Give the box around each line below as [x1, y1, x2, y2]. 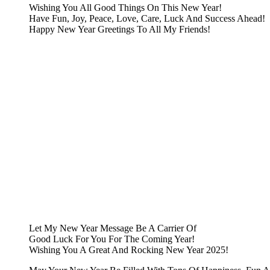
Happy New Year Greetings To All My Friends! [29, 24, 210, 35]
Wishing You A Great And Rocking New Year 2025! [29, 245, 228, 256]
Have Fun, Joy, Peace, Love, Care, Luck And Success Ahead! [29, 13, 265, 24]
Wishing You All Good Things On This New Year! [29, 2, 222, 13]
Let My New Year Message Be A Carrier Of [29, 223, 196, 234]
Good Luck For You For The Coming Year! [29, 234, 195, 245]
